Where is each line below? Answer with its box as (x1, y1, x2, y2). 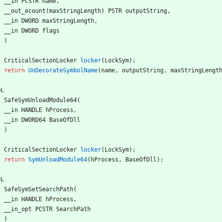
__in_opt (4, 205, 32, 213)
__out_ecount (4, 7, 46, 14)
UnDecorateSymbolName (28, 66, 98, 74)
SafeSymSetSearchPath (4, 185, 73, 193)
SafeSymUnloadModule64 (4, 96, 77, 104)
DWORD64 (21, 116, 46, 123)
